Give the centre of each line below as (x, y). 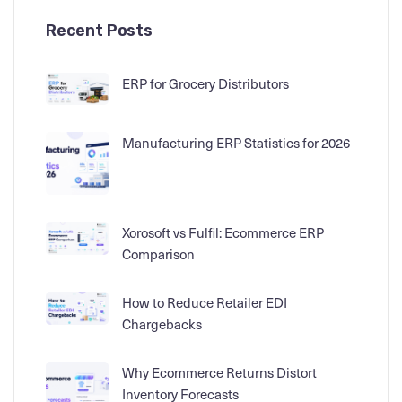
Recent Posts (99, 30)
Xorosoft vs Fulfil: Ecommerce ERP (223, 233)
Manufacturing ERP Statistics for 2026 (236, 143)
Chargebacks (162, 324)
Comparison (158, 254)
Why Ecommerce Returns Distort (219, 373)
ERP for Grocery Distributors (205, 83)
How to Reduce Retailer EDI (205, 303)
